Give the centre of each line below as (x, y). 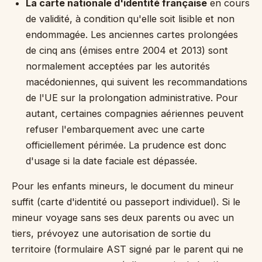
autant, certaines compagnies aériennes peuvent (135, 113)
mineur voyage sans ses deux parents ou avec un (123, 218)
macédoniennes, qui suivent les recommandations (137, 82)
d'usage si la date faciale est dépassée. (111, 161)
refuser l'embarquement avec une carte (115, 129)
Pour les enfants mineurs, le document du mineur (123, 186)
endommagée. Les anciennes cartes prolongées (132, 35)
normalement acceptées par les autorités (118, 66)
